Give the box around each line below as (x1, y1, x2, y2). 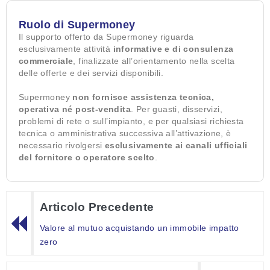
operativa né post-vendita (19, 104, 131, 115)
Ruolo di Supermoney (19, 19, 136, 31)
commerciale (19, 56, 74, 66)
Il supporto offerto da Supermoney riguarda (19, 32, 194, 42)
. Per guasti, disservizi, (131, 104, 222, 115)
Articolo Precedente (40, 201, 154, 214)
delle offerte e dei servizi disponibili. (19, 68, 163, 78)
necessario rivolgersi (19, 140, 105, 151)
